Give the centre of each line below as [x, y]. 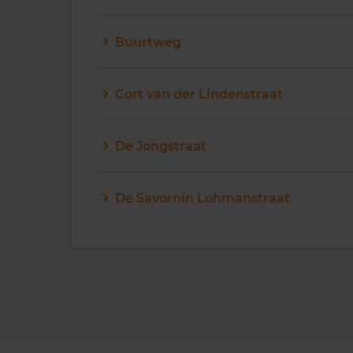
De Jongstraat [161, 146]
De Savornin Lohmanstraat [203, 198]
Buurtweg [148, 42]
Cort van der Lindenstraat [199, 94]
